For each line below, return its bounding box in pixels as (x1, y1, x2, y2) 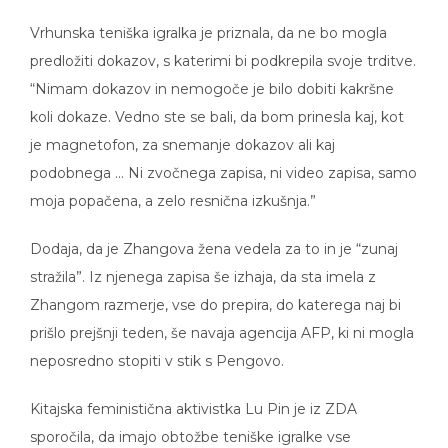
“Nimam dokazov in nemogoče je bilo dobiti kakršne (30, 65, 394, 84)
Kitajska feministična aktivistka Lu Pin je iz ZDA (30, 385, 357, 404)
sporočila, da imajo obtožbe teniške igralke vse (30, 413, 351, 432)
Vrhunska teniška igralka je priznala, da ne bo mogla (30, 9, 387, 28)
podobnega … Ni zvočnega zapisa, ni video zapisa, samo (30, 149, 417, 168)
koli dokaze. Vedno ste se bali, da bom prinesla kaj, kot (30, 93, 404, 112)
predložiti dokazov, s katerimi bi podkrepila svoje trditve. (30, 37, 416, 56)
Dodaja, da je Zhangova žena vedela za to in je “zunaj (30, 225, 398, 244)
